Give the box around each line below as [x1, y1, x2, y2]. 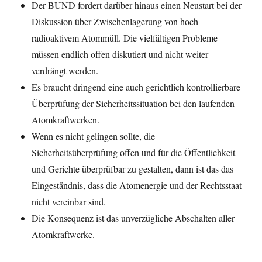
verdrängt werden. [32, 64, 99, 77]
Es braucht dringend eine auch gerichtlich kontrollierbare [32, 81, 241, 94]
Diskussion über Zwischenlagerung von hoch [32, 15, 199, 28]
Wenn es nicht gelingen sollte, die [32, 130, 156, 143]
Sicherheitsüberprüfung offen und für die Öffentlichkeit [32, 146, 236, 159]
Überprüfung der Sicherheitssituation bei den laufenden [32, 97, 235, 110]
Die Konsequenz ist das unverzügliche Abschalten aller [32, 212, 235, 225]
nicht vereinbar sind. [32, 195, 106, 208]
